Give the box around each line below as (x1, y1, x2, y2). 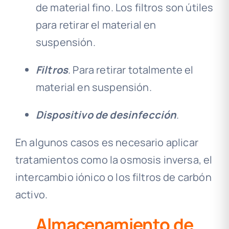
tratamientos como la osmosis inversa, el (15, 152, 213, 167)
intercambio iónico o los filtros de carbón (15, 170, 212, 184)
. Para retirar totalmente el (68, 62, 194, 77)
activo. (15, 187, 48, 201)
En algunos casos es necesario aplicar (15, 135, 198, 149)
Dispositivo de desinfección (35, 107, 177, 122)
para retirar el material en (35, 17, 156, 32)
